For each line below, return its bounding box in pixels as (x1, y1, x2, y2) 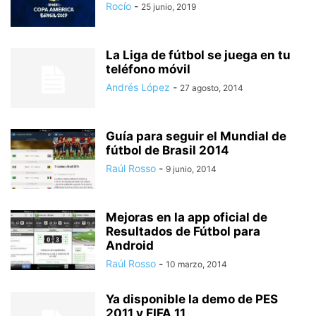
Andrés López (106, 81, 170, 94)
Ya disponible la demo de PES (106, 292, 278, 307)
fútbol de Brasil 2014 (106, 143, 229, 158)
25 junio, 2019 (141, 1, 196, 13)
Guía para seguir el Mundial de (106, 129, 286, 144)
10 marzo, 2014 (166, 259, 227, 270)
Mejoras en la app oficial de (106, 210, 267, 225)
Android (106, 238, 154, 253)
